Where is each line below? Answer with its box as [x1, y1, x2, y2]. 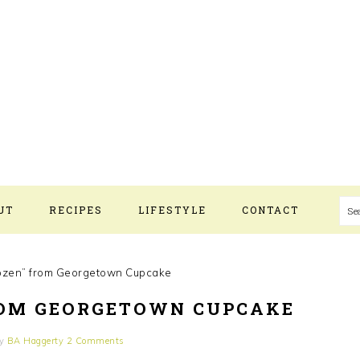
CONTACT [242, 203, 299, 216]
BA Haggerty [6, 335, 64, 346]
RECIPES [49, 203, 103, 216]
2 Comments [66, 335, 125, 346]
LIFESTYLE [138, 203, 207, 216]
